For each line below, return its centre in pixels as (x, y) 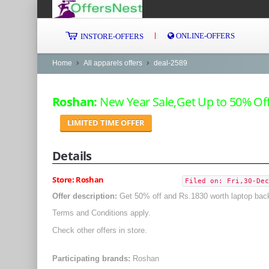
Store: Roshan (78, 180)
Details (72, 156)
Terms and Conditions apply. (101, 213)
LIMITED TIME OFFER (106, 122)
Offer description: (85, 196)
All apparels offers (113, 63)
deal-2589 (171, 63)
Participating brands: (91, 258)
